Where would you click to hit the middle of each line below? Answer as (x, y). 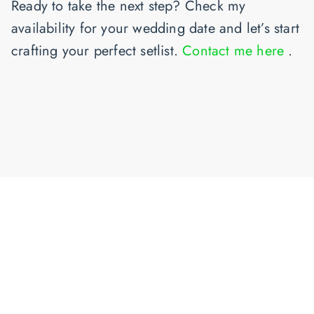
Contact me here (235, 50)
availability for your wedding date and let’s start (156, 28)
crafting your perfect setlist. (97, 50)
